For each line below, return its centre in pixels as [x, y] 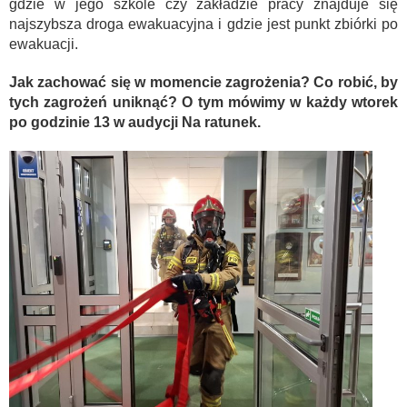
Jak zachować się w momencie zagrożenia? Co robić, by [203, 82]
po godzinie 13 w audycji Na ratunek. [135, 122]
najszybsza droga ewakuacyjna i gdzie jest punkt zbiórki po [203, 24]
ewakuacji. [44, 44]
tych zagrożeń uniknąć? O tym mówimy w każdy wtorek [203, 102]
